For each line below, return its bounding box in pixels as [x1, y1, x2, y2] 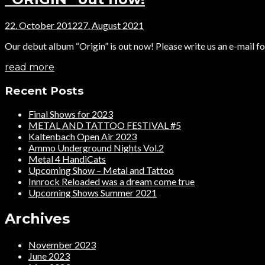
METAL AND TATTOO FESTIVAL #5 [28, 119, 181, 131]
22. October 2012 [5, 19, 77, 31]
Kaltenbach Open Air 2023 [28, 131, 137, 143]
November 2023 [28, 239, 96, 251]
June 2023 [28, 250, 70, 262]
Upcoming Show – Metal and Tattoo [28, 164, 174, 176]
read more [5, 61, 54, 73]
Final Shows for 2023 [28, 108, 113, 120]
